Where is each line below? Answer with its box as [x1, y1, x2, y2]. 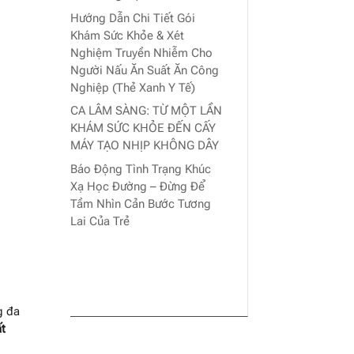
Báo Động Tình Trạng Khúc [70, 161, 212, 176]
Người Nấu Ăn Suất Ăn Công [70, 62, 220, 77]
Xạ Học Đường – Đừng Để [70, 179, 205, 194]
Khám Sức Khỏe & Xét [70, 28, 185, 43]
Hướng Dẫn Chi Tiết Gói [70, 10, 196, 25]
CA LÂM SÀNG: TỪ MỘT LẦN [70, 104, 223, 119]
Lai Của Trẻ [70, 213, 130, 228]
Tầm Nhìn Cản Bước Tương [70, 196, 212, 211]
